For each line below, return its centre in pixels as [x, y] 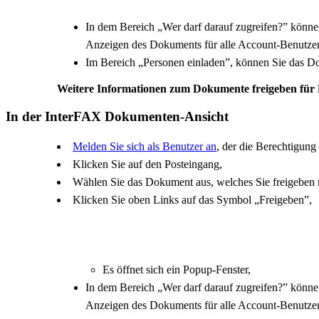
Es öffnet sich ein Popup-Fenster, [177, 269]
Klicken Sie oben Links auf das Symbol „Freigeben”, [192, 200]
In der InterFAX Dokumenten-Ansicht [117, 116]
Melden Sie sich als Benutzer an [145, 147]
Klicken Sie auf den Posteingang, [147, 164]
